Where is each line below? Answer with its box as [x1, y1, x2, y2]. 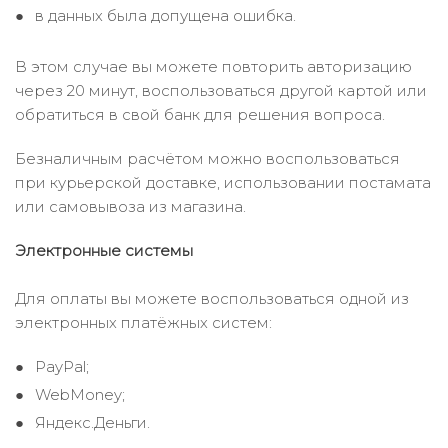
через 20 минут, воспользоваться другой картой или [15, 81, 427, 100]
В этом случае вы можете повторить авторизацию [15, 57, 412, 76]
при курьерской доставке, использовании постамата [15, 173, 431, 192]
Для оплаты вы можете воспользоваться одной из [15, 289, 409, 308]
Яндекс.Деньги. [35, 413, 150, 432]
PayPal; [35, 357, 89, 376]
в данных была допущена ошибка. [35, 6, 296, 25]
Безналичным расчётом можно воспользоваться [15, 149, 400, 168]
